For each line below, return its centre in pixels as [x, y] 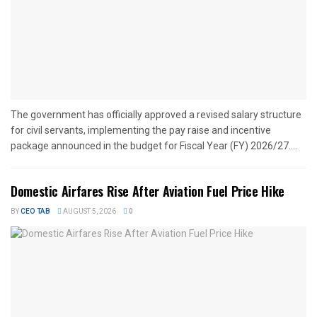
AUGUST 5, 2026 [89, 211]
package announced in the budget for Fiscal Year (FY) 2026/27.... [154, 145]
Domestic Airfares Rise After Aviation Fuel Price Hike [148, 191]
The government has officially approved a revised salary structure [156, 114]
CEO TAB [35, 211]
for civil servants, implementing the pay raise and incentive [141, 130]
